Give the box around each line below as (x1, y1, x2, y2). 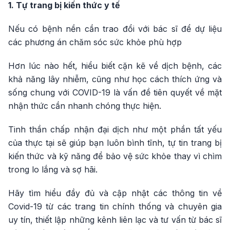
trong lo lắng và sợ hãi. (8, 164, 98, 175)
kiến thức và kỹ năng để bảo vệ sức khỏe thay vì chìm (8, 151, 222, 161)
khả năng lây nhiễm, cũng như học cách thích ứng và (8, 74, 222, 84)
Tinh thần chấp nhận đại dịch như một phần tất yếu (8, 124, 222, 135)
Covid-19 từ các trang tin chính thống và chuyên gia (8, 201, 222, 212)
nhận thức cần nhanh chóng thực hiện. (8, 101, 161, 111)
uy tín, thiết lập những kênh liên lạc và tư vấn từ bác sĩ (8, 215, 222, 225)
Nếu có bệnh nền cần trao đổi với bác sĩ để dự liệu (8, 24, 222, 34)
